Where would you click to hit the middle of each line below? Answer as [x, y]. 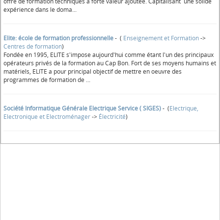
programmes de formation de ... [47, 80]
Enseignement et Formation [160, 38]
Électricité [112, 117]
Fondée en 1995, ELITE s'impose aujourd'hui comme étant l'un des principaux [109, 55]
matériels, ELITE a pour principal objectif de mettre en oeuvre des [93, 71]
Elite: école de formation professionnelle [58, 38]
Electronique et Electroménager [47, 117]
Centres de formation [33, 46]
